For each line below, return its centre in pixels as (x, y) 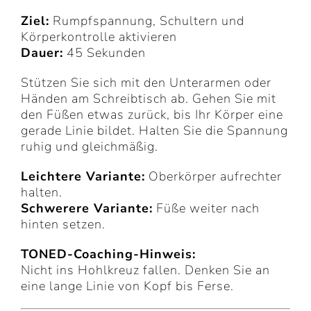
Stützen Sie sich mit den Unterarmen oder (146, 82)
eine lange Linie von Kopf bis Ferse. (127, 286)
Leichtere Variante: (83, 176)
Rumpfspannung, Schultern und (147, 20)
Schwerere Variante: (87, 208)
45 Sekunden (104, 52)
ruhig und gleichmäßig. (90, 146)
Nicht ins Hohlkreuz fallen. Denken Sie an (145, 270)
